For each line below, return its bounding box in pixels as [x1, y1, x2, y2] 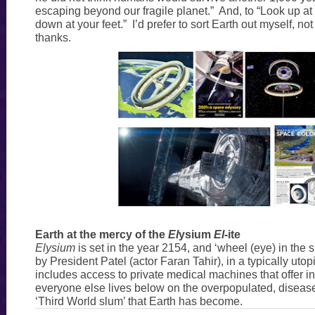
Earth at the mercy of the [34, 229, 168, 241]
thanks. [34, 31, 71, 44]
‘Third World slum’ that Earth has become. [34, 295, 243, 308]
